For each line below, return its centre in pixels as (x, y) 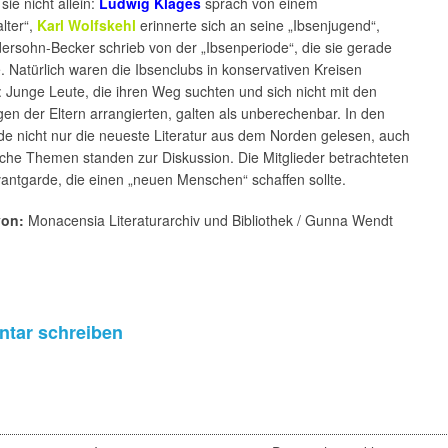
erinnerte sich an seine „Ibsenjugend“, (258, 24)
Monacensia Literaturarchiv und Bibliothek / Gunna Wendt (208, 219)
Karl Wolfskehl (86, 24)
